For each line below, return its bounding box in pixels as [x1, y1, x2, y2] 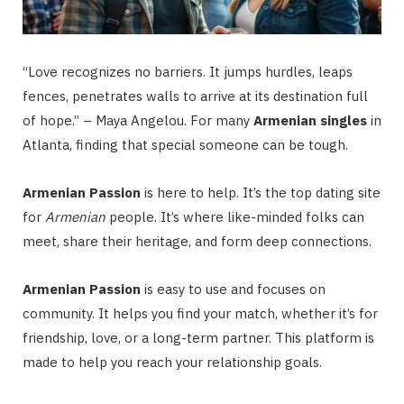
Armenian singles [253, 111, 367, 129]
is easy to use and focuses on [141, 280, 326, 298]
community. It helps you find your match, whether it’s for [23, 304, 378, 322]
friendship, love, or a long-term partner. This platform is [23, 328, 374, 346]
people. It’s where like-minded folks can [106, 207, 364, 225]
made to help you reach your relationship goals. [23, 353, 322, 371]
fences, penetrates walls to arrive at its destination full [23, 87, 368, 105]
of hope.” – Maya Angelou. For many [23, 111, 253, 129]
